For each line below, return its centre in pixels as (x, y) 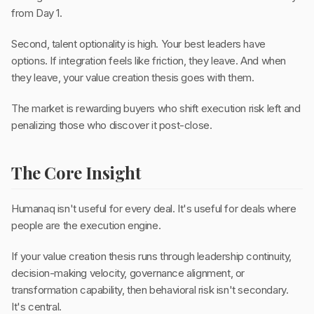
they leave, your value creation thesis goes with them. (133, 78)
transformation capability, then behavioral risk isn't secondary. (150, 290)
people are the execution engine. (86, 226)
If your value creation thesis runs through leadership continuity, (152, 257)
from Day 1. (37, 13)
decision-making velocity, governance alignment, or (128, 273)
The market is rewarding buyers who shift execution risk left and (156, 109)
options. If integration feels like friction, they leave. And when (149, 61)
